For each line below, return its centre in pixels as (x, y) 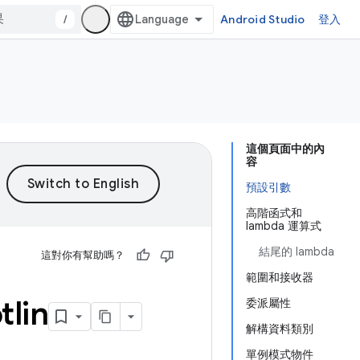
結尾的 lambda (297, 252)
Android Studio (263, 19)
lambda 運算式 (284, 226)
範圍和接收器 (280, 277)
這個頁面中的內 (285, 149)
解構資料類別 (280, 329)
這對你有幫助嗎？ (83, 255)
